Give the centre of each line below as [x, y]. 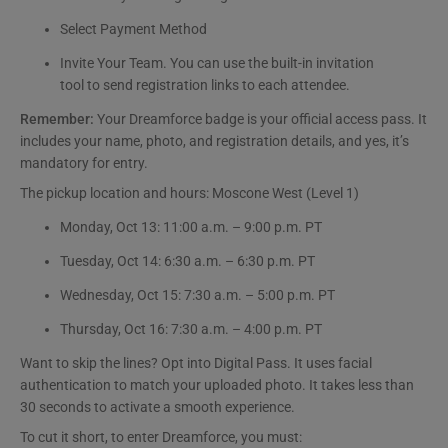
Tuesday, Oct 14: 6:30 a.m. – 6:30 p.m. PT [187, 260]
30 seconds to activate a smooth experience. [159, 406]
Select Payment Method [133, 28]
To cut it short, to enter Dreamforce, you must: [161, 436]
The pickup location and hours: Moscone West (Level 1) [189, 192]
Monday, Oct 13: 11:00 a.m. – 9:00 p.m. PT [191, 226]
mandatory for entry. [84, 162]
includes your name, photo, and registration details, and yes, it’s [214, 140]
